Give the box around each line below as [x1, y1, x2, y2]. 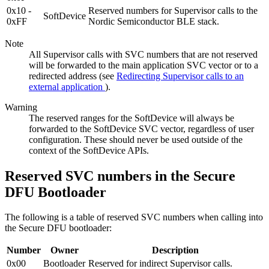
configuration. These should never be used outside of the [29, 134, 243, 145]
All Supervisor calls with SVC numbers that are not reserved [29, 49, 258, 59]
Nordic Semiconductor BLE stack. [88, 16, 219, 26]
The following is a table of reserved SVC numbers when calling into [5, 212, 263, 223]
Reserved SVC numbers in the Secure [5, 168, 235, 184]
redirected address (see [29, 70, 116, 81]
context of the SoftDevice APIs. [29, 145, 149, 156]
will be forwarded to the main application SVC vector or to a [29, 59, 258, 70]
